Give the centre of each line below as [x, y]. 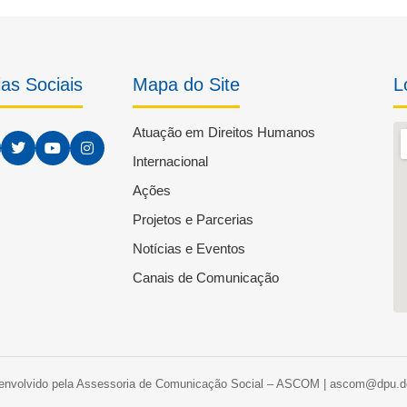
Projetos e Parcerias [193, 219]
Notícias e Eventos [189, 248]
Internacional [170, 161]
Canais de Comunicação [205, 278]
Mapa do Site [186, 84]
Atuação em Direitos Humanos [223, 132]
